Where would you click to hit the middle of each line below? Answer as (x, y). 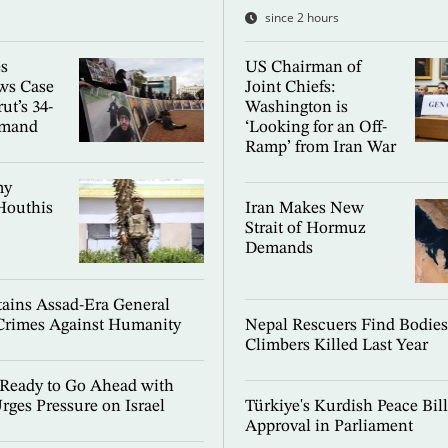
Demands (278, 249)
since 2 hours (301, 18)
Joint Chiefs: (289, 88)
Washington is (296, 108)
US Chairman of (303, 68)
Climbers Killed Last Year (336, 345)
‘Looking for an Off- (315, 128)
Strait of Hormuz (305, 229)
